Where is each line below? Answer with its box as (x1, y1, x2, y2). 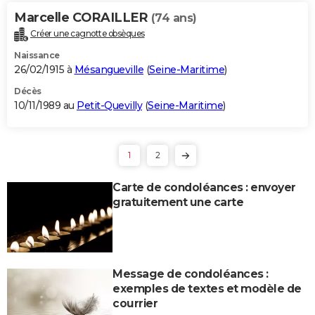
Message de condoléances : (112, 266, 269, 281)
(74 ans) (150, 11, 197, 25)
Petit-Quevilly (77, 98, 142, 112)
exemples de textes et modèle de (112, 281, 302, 295)
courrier (112, 296, 157, 310)
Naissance (14, 49, 60, 60)
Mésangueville (74, 63, 143, 76)
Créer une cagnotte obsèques (30, 27, 145, 39)
